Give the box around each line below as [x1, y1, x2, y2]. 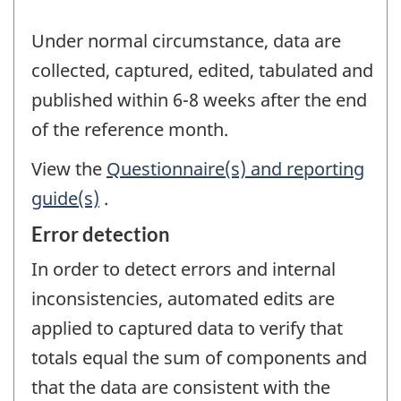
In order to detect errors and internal [31, 256, 336, 281]
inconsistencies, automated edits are [31, 286, 335, 311]
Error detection [31, 221, 170, 246]
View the [31, 157, 107, 182]
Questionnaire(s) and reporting [107, 157, 364, 182]
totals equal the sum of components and [31, 345, 367, 370]
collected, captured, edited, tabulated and [31, 57, 373, 82]
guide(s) [31, 186, 99, 211]
